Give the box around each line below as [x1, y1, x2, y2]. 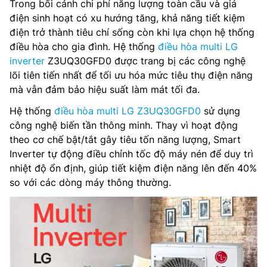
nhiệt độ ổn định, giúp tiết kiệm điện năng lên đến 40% [10, 162, 257, 174]
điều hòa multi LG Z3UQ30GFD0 [54, 104, 201, 117]
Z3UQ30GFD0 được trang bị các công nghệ [45, 54, 246, 67]
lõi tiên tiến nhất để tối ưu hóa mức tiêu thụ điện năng [10, 69, 253, 81]
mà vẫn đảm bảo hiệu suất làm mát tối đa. [10, 83, 200, 95]
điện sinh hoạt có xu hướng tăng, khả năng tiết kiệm [10, 11, 245, 24]
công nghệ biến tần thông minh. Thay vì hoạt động [10, 119, 238, 131]
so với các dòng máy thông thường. [10, 176, 171, 188]
